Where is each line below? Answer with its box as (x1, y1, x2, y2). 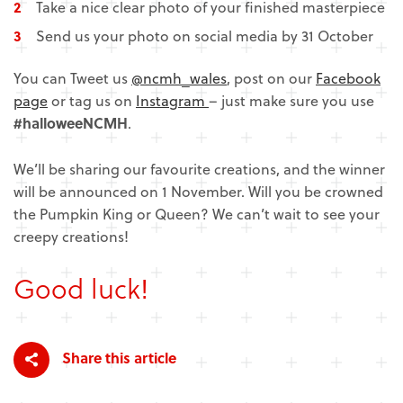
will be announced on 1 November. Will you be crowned (13, 181, 383, 201)
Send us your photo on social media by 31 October (36, 25, 373, 47)
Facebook (316, 67, 381, 89)
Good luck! (13, 267, 148, 308)
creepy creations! (13, 226, 129, 246)
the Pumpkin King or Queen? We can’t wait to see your (13, 203, 380, 224)
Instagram (136, 90, 209, 112)
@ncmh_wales (131, 67, 227, 89)
